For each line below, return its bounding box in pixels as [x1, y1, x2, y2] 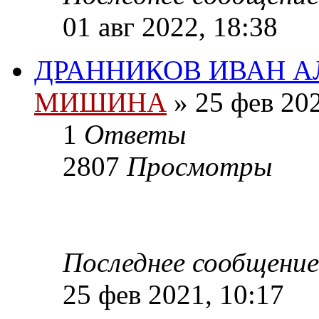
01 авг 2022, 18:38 [63, 11, 278, 43]
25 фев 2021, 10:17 [63, 279, 284, 310]
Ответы [84, 119, 186, 150]
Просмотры [127, 151, 272, 182]
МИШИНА [34, 87, 167, 118]
